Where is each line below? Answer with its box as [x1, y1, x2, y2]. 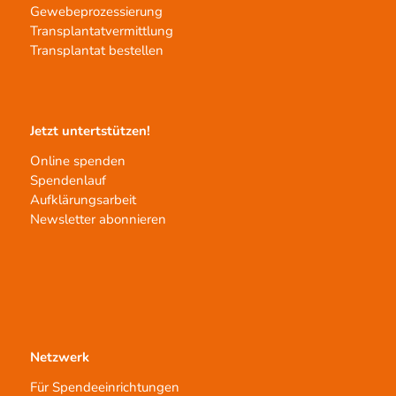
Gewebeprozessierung [29, 3, 163, 21]
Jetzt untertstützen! [29, 121, 150, 140]
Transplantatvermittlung [29, 22, 173, 41]
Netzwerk [29, 347, 89, 366]
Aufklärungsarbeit [29, 191, 136, 209]
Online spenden [29, 152, 126, 171]
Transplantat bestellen [29, 42, 164, 60]
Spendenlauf [29, 171, 106, 190]
